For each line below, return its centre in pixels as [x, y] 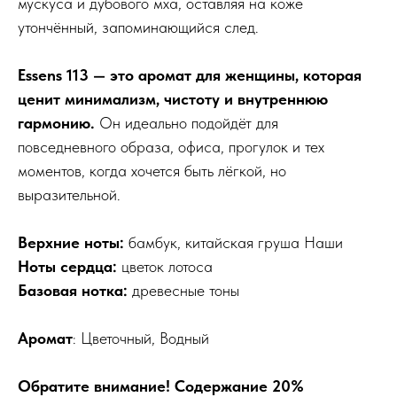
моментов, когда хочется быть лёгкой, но [152, 170]
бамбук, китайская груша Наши [234, 242]
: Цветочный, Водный [141, 338]
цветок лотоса [167, 266]
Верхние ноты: [71, 242]
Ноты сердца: [70, 266]
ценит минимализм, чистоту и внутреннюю [173, 98]
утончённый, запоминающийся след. [138, 27]
